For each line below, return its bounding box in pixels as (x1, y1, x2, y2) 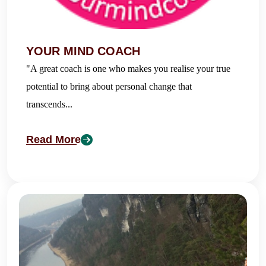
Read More (26, 133, 81, 145)
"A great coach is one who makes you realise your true (26, 63, 230, 74)
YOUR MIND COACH (26, 44, 140, 58)
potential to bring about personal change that (26, 81, 192, 91)
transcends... (26, 99, 72, 109)
